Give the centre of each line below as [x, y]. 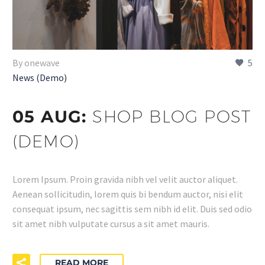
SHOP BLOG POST [172, 116]
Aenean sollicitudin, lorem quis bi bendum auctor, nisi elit [128, 194]
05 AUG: [53, 116]
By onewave [36, 63]
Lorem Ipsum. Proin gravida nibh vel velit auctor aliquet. [125, 180]
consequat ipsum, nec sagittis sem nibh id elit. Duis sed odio [132, 209]
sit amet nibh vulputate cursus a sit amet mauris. [111, 224]
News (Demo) [40, 78]
